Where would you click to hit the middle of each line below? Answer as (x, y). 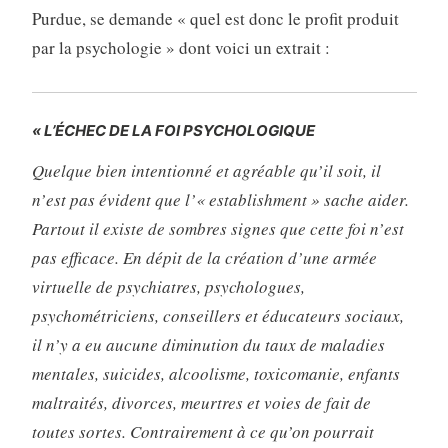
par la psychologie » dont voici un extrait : (180, 47)
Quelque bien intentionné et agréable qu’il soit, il (206, 170)
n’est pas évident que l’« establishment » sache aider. (220, 199)
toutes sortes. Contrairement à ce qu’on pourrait (202, 431)
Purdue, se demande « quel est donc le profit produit (215, 18)
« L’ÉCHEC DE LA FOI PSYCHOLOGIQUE (173, 130)
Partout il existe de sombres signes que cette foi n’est (217, 228)
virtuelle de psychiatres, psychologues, (168, 286)
